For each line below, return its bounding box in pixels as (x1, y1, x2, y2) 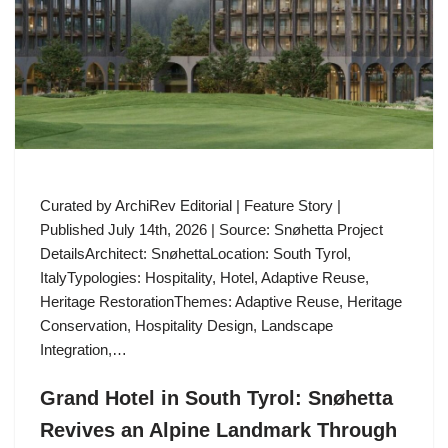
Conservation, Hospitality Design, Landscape (40, 317, 333, 335)
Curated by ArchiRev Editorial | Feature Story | (40, 197, 341, 215)
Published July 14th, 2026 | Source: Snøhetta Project (40, 221, 383, 239)
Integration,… (40, 341, 131, 359)
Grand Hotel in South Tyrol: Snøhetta (40, 387, 393, 410)
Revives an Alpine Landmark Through (40, 419, 397, 442)
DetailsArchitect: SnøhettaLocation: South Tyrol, (40, 245, 351, 263)
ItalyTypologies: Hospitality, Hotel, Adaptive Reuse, (40, 269, 369, 287)
